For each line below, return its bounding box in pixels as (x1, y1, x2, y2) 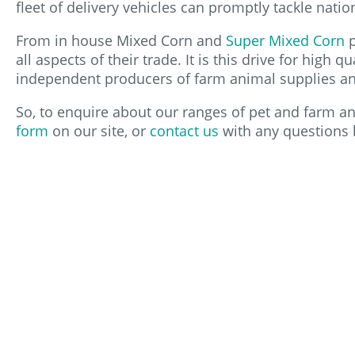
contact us (150, 120, 219, 140)
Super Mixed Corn (226, 30, 345, 50)
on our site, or (48, 120, 150, 140)
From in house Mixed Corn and (16, 30, 226, 50)
